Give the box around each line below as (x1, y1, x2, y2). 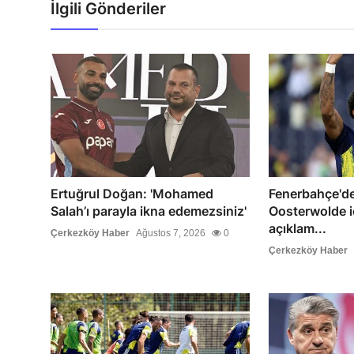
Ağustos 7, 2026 (136, 227, 205, 239)
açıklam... (268, 220, 326, 236)
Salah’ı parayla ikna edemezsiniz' (51, 202, 247, 219)
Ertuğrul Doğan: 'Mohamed (51, 185, 213, 201)
